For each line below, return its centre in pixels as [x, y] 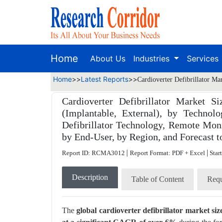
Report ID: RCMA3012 [94, 153]
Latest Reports [105, 79]
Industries [153, 58]
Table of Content [158, 179]
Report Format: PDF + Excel [168, 153]
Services [204, 58]
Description [90, 177]
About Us [108, 58]
